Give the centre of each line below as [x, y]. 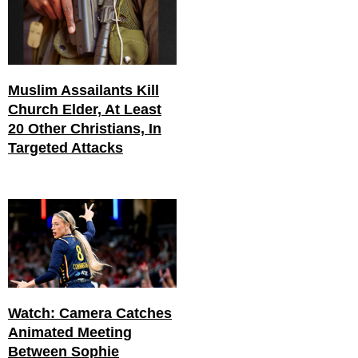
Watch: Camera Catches [90, 313]
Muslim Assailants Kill [84, 90]
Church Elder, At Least [85, 109]
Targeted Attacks [66, 148]
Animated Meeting [70, 332]
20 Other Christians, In [85, 129]
